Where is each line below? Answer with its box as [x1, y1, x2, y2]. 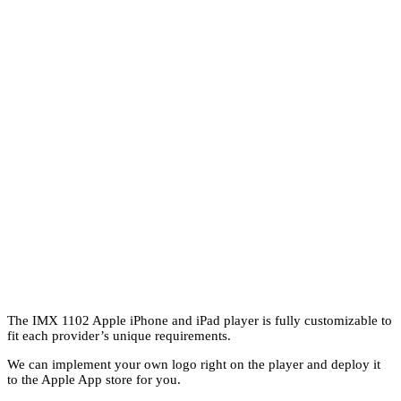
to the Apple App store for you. [7, 371, 181, 387]
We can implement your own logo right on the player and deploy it [7, 356, 380, 371]
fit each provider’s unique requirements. [7, 328, 231, 343]
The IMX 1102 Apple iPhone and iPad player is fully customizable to [7, 312, 392, 328]
